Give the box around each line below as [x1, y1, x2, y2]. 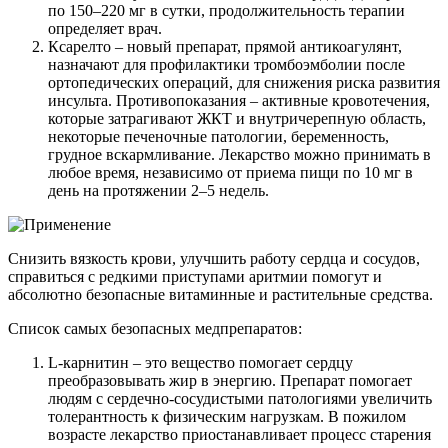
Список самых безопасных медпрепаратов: [8, 320, 302, 338]
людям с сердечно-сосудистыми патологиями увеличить [48, 390, 432, 408]
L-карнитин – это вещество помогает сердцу [48, 354, 353, 372]
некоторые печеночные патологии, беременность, [48, 128, 389, 146]
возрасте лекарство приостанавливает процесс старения [48, 426, 431, 444]
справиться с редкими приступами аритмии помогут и [8, 268, 382, 286]
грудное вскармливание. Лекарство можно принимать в [48, 146, 431, 164]
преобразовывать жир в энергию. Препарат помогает [48, 372, 412, 390]
